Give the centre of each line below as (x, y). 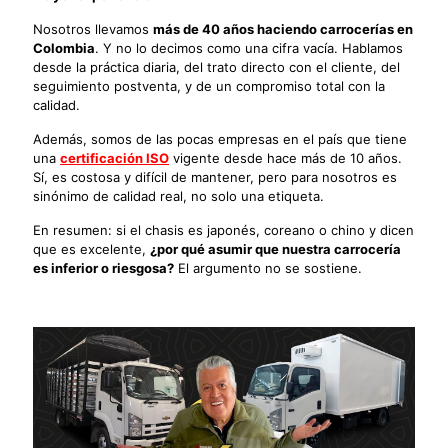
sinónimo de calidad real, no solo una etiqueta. (178, 195)
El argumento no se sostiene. (268, 267)
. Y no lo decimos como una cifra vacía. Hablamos (249, 47)
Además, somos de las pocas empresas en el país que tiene (220, 138)
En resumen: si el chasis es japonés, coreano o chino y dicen (223, 229)
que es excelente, (91, 248)
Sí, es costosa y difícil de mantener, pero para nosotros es (215, 176)
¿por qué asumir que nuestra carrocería (275, 248)
